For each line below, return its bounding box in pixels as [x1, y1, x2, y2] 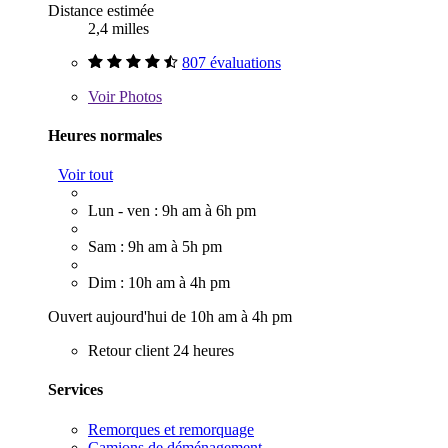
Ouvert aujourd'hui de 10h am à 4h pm [48, 308, 292, 326]
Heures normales [48, 126, 162, 144]
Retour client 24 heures [88, 342, 234, 360]
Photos [115, 87, 162, 105]
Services [48, 381, 103, 399]
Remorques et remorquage [88, 420, 254, 438]
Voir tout [58, 166, 113, 184]
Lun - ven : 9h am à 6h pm [88, 202, 256, 220]
